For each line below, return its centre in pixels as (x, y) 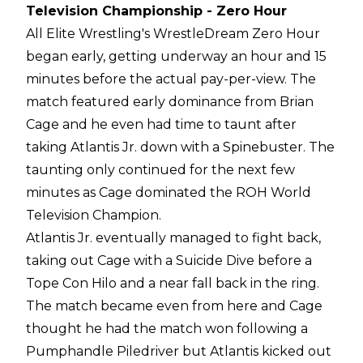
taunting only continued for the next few (160, 170)
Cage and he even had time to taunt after (161, 125)
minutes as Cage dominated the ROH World (169, 193)
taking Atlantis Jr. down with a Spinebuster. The (180, 147)
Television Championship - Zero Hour (156, 11)
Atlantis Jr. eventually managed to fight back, (173, 238)
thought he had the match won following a (167, 329)
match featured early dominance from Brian (170, 102)
